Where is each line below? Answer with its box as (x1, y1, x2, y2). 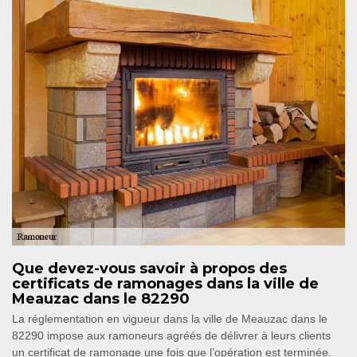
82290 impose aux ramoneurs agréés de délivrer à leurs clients (12, 329, 331, 342)
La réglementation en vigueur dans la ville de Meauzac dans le (12, 312, 328, 325)
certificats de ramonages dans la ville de (12, 275, 319, 292)
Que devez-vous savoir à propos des (12, 260, 287, 277)
